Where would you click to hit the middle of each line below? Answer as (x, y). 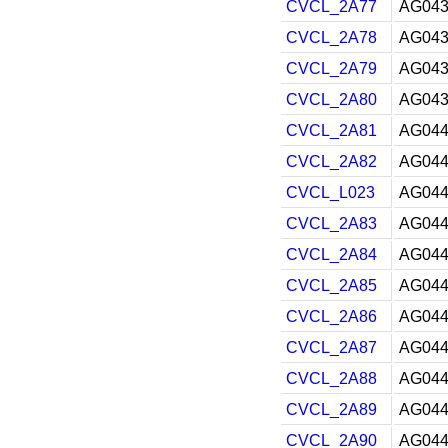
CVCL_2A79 (331, 68)
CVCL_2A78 (331, 37)
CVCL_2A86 (331, 316)
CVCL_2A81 (331, 130)
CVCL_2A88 (331, 378)
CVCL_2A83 (331, 223)
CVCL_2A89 (331, 409)
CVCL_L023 (330, 192)
